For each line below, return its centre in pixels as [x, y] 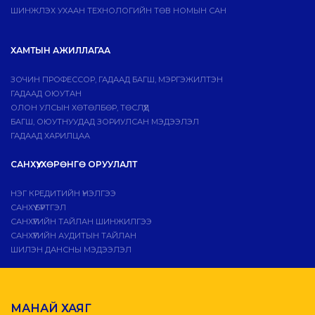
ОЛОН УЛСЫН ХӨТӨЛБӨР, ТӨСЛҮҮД [80, 108]
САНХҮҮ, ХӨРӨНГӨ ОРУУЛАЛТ [74, 165]
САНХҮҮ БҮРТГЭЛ [38, 208]
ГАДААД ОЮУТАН [46, 94]
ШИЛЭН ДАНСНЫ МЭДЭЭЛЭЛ [71, 250]
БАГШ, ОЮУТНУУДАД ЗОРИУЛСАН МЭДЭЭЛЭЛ [105, 122]
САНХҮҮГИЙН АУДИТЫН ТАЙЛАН [73, 236]
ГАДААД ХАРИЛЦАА [50, 136]
